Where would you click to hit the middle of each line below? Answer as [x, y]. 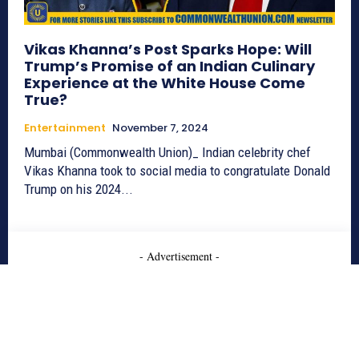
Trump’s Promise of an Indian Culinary [169, 67]
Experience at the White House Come [165, 83]
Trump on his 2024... [79, 190]
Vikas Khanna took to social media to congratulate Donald [177, 171]
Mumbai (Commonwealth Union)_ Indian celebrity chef [167, 153]
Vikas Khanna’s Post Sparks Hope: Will [168, 50]
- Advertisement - [179, 256]
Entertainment [65, 128]
